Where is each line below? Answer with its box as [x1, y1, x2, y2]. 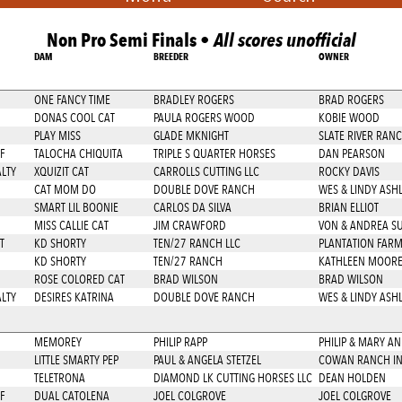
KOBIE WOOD [318, 110, 380, 125]
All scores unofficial [213, 29, 356, 51]
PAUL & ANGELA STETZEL [153, 353, 261, 367]
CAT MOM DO [33, 182, 96, 197]
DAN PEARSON [318, 146, 385, 161]
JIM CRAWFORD [153, 218, 226, 232]
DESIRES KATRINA [33, 290, 114, 304]
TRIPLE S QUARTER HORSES [153, 146, 275, 161]
